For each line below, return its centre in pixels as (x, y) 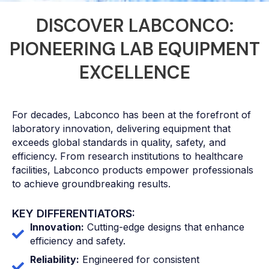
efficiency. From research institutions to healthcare (128, 156)
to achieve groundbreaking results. (91, 184)
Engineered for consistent (139, 260)
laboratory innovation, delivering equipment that (121, 129)
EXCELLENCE (134, 73)
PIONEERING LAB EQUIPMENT (134, 49)
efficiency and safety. (78, 241)
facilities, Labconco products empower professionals (133, 170)
